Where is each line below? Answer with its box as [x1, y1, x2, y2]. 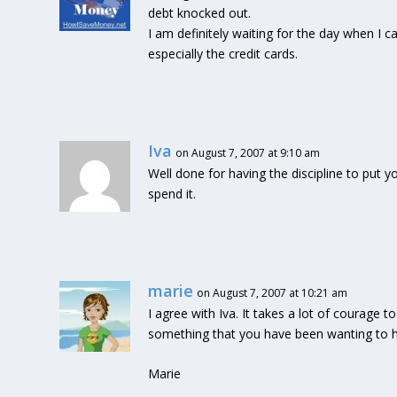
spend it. [148, 184, 197, 202]
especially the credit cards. [148, 44, 299, 62]
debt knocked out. [148, 4, 252, 21]
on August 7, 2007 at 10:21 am [197, 284, 348, 300]
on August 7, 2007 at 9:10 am [175, 144, 321, 160]
